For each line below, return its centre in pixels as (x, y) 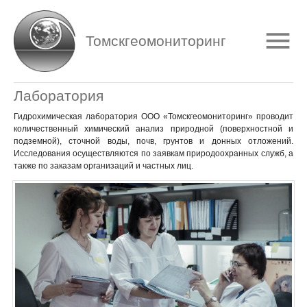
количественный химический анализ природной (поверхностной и (153, 128)
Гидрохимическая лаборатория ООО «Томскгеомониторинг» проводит (153, 116)
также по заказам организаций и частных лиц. (103, 165)
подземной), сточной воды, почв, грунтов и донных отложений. (153, 141)
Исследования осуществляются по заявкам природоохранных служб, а (153, 153)
